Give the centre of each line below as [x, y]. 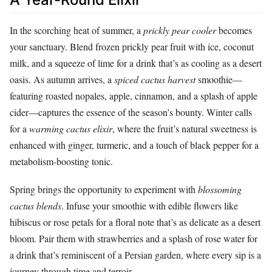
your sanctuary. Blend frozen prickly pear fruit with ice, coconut [132, 46]
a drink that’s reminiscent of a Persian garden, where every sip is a [135, 254]
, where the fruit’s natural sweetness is [185, 128]
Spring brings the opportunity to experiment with [104, 189]
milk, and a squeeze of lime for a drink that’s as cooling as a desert [136, 63]
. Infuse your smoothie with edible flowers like [150, 205]
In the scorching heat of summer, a [76, 30]
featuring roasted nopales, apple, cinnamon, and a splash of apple [134, 95]
